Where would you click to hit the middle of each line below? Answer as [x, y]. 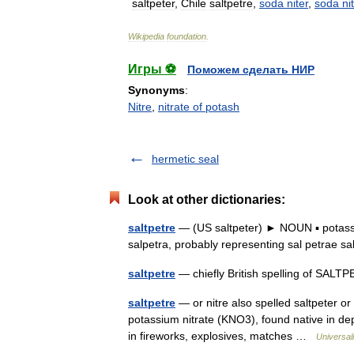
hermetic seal [185, 159]
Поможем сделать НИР [251, 70]
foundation [186, 36]
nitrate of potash [199, 107]
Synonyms [156, 90]
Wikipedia [146, 36]
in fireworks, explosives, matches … [222, 336]
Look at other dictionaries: [207, 200]
